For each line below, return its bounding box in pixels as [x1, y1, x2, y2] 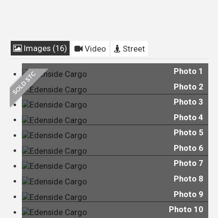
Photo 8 [174, 174, 203, 184]
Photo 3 [174, 97, 203, 107]
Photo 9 [174, 189, 203, 199]
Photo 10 [169, 204, 203, 215]
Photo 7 [174, 158, 203, 168]
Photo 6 [174, 143, 203, 153]
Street [121, 43, 145, 54]
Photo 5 [174, 127, 203, 138]
